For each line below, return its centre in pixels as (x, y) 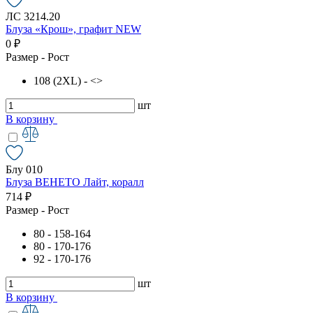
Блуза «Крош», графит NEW (73, 29)
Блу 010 (24, 169)
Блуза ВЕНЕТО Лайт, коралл (75, 182)
